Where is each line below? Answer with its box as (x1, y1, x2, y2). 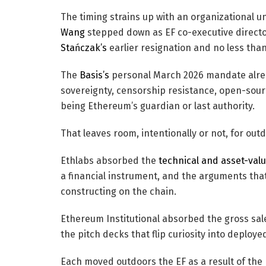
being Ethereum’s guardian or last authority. (61, 100, 255, 112)
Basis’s (80, 69, 109, 81)
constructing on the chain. (61, 185, 176, 197)
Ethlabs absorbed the (61, 154, 159, 166)
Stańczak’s (61, 42, 107, 53)
